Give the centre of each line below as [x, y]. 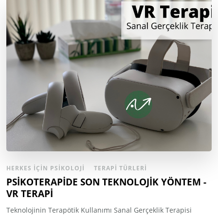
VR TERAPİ [30, 194]
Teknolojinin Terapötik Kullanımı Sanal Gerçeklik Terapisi [99, 210]
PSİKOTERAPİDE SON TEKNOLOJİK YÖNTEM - [107, 182]
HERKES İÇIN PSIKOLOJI [46, 168]
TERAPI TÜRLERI [121, 168]
